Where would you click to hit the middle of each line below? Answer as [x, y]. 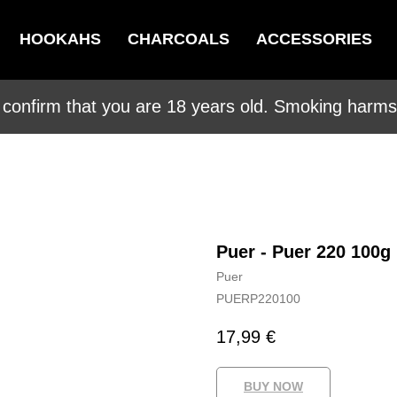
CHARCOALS [178, 39]
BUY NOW [273, 387]
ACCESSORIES [314, 39]
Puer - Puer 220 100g [304, 252]
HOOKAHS [60, 39]
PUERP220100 [258, 299]
